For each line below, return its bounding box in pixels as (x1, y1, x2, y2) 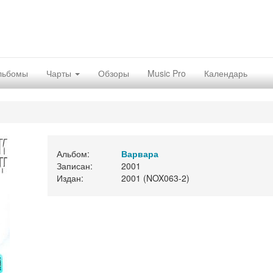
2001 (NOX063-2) (121, 172, 190, 184)
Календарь (204, 67, 247, 79)
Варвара (121, 147, 158, 160)
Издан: (56, 172, 83, 184)
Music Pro (147, 67, 186, 79)
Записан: (56, 160, 93, 172)
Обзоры (98, 67, 129, 79)
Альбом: (56, 147, 90, 160)
